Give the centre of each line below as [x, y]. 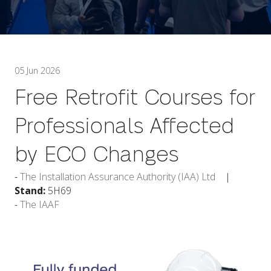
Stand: [30, 191]
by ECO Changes [96, 155]
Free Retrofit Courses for [135, 99]
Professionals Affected [124, 127]
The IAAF [40, 205]
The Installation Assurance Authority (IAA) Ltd [118, 177]
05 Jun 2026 [37, 70]
